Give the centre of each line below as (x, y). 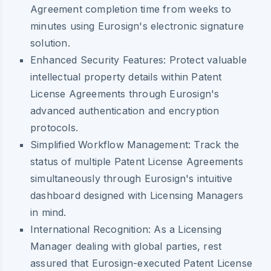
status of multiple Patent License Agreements (137, 161)
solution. (50, 43)
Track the (215, 144)
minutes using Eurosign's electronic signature (137, 26)
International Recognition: (91, 229)
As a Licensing (186, 229)
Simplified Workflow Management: (111, 144)
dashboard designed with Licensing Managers (137, 195)
